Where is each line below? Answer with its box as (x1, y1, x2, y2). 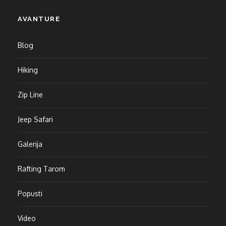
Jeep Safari (18, 115, 53, 124)
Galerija (18, 139, 42, 148)
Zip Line (18, 90, 43, 99)
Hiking (18, 65, 38, 74)
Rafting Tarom (18, 164, 65, 173)
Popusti (18, 189, 42, 198)
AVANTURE (18, 15, 60, 23)
